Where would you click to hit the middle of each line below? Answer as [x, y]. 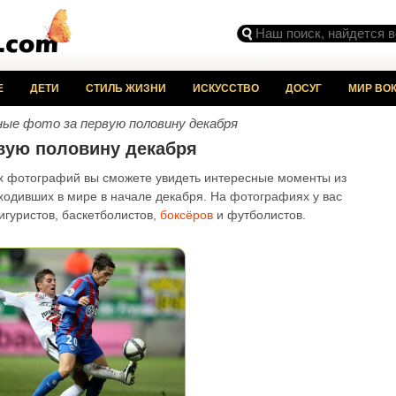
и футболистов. [259, 215]
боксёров [187, 215]
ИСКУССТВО [226, 88]
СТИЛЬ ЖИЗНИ [126, 88]
